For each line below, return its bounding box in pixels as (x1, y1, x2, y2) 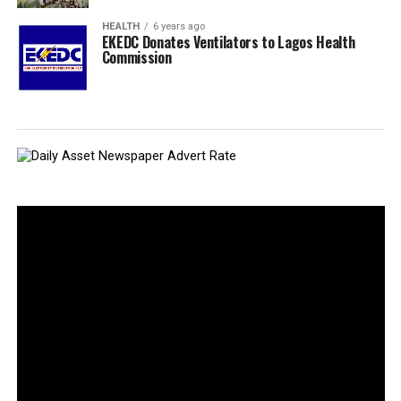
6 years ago (152, 20, 205, 32)
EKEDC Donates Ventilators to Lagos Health (101, 30, 355, 53)
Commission (101, 46, 172, 68)
